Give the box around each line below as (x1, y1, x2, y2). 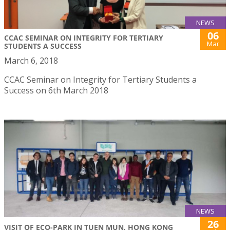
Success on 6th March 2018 (4, 84, 108, 96)
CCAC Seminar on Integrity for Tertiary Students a (4, 73, 197, 85)
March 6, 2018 (4, 54, 58, 66)
